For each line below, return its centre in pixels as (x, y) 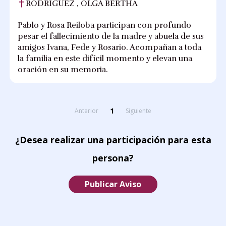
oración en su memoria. (63, 70)
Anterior (87, 111)
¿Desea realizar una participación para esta (113, 140)
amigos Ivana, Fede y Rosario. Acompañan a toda (110, 48)
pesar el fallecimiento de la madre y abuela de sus (111, 37)
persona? (113, 158)
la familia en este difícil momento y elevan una (105, 59)
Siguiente (138, 111)
